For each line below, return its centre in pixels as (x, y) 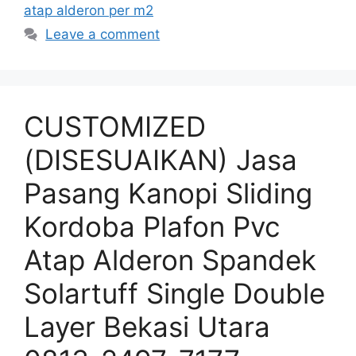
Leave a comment (103, 35)
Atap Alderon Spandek (170, 260)
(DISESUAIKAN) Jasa (161, 160)
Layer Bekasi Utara (147, 327)
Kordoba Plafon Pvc (152, 227)
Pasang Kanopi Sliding (168, 193)
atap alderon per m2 (89, 11)
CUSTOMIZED (115, 127)
